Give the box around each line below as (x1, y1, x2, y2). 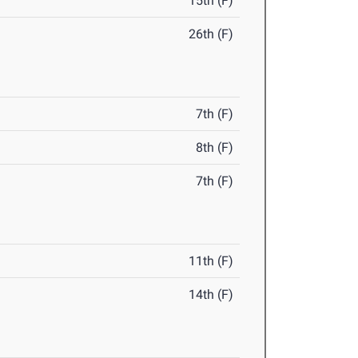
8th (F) (196, 140, 234, 156)
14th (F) (189, 287, 234, 303)
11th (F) (189, 253, 234, 269)
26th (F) (189, 26, 234, 42)
